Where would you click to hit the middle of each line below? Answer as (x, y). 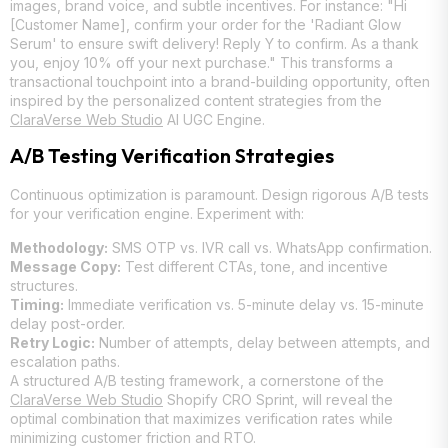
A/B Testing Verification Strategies (172, 156)
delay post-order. (67, 323)
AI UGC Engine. (214, 119)
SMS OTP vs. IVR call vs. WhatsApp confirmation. (270, 247)
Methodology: (59, 247)
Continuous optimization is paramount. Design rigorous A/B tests (219, 195)
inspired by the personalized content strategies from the (196, 100)
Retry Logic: (52, 342)
